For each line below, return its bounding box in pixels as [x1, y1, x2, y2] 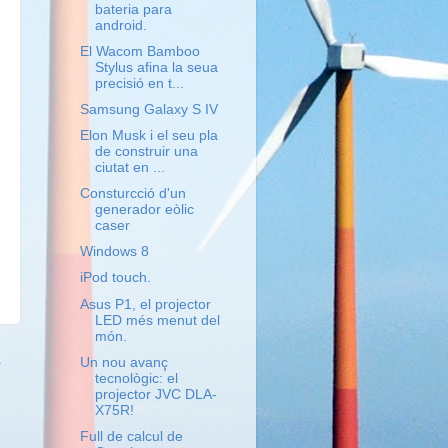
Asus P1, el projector [79, 296, 211, 312]
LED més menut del [94, 312, 220, 328]
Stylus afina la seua [94, 59, 218, 75]
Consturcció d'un [79, 186, 186, 202]
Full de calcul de [79, 428, 183, 444]
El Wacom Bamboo [79, 43, 200, 59]
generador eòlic [94, 202, 194, 218]
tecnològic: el [94, 370, 178, 386]
